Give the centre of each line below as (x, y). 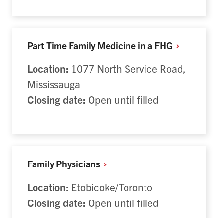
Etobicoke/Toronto (110, 187)
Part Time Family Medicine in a (91, 45)
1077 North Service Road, (127, 68)
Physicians (79, 163)
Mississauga (54, 84)
